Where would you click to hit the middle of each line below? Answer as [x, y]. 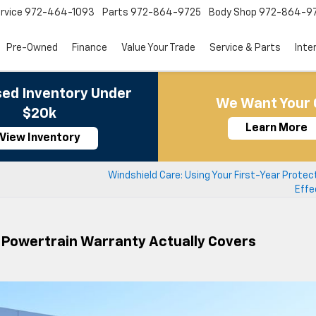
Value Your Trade [158, 48]
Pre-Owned [32, 48]
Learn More [276, 128]
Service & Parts [245, 48]
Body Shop [233, 13]
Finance [90, 48]
